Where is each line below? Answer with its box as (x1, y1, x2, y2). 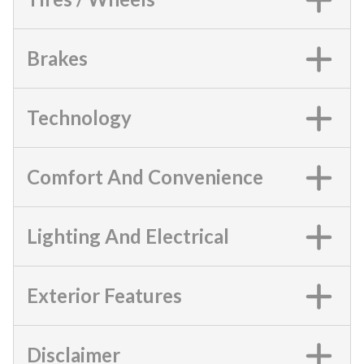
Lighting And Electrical (27, 224, 229, 248)
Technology (27, 106, 132, 129)
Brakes (27, 46, 88, 70)
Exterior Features (27, 284, 182, 307)
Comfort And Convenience (27, 165, 263, 188)
